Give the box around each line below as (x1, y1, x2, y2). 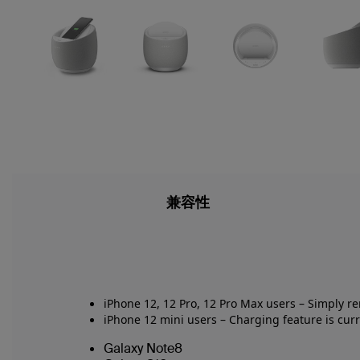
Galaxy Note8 (104, 340, 182, 357)
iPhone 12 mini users (104, 312, 217, 327)
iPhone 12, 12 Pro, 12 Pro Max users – (104, 296, 305, 311)
